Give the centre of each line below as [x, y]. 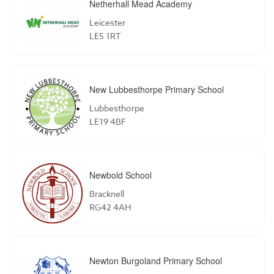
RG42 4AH [110, 207]
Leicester [107, 22]
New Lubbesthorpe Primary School [157, 89]
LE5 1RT [105, 35]
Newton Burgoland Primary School [156, 260]
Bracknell [107, 193]
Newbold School [120, 175]
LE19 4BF [108, 121]
